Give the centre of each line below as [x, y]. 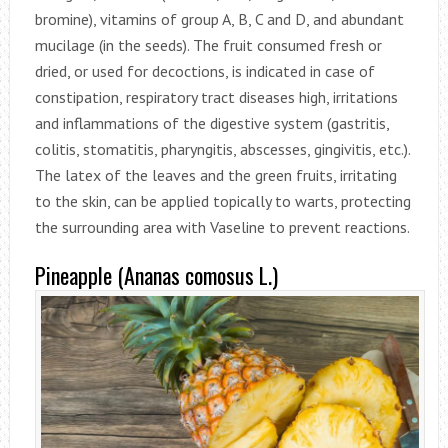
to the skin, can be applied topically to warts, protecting [222, 201]
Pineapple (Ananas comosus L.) [156, 275]
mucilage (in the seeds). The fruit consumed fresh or [208, 45]
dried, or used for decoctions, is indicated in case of [204, 71]
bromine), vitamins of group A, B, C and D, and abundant [219, 19]
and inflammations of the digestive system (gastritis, [211, 123]
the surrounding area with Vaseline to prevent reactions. [222, 227]
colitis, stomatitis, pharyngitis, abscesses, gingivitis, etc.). [222, 149]
